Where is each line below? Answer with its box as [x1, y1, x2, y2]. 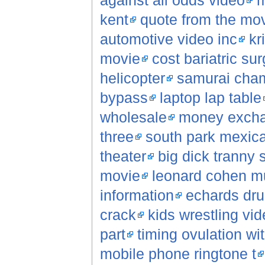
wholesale [99, 109, 167, 126]
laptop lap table [159, 89, 261, 106]
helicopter [99, 70, 165, 87]
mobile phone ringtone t [99, 245, 256, 263]
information [99, 187, 174, 204]
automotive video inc [99, 31, 237, 48]
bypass [99, 89, 148, 106]
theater [99, 148, 146, 165]
